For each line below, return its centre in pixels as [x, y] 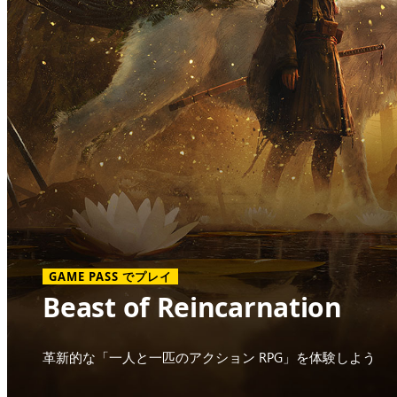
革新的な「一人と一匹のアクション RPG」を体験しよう [210, 358]
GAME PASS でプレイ [110, 277]
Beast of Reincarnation [192, 307]
